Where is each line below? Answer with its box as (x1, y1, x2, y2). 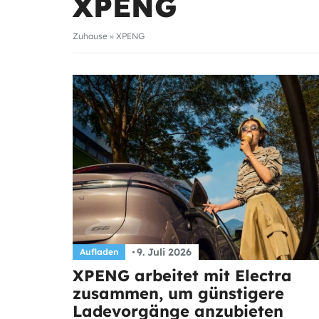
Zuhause (73, 30, 108, 41)
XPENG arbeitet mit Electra (73, 265, 292, 286)
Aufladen (80, 246, 118, 257)
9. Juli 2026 (136, 245, 192, 258)
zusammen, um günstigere (73, 283, 284, 303)
